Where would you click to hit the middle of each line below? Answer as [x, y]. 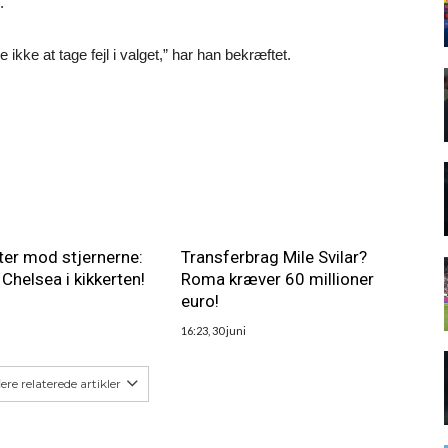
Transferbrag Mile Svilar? [273, 257]
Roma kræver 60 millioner [277, 279]
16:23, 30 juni [213, 330]
